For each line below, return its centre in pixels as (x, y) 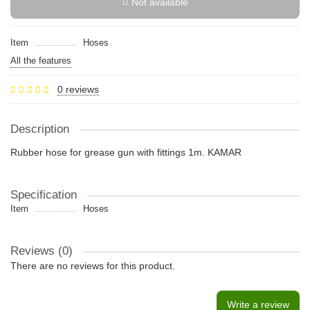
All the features (41, 61)
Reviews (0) (42, 251)
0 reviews (78, 89)
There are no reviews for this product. (93, 266)
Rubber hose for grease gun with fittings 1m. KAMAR (126, 152)
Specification (44, 195)
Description (40, 129)
